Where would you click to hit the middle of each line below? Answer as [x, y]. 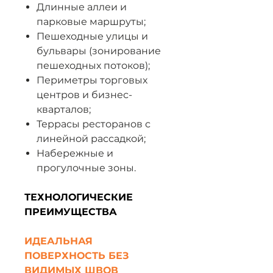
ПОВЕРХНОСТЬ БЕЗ [77, 256]
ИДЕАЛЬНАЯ [58, 241]
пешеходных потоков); [93, 66]
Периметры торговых [92, 80]
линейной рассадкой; [91, 139]
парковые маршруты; [91, 22]
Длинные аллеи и [82, 7]
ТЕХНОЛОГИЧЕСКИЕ [79, 197]
